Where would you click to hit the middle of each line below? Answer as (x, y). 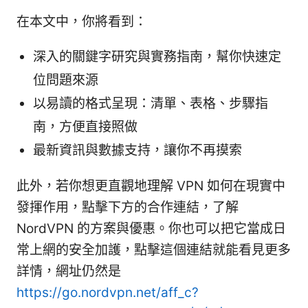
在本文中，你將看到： (82, 22)
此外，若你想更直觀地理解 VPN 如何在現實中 (151, 186)
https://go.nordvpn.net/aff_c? (108, 293)
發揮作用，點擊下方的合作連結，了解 (128, 208)
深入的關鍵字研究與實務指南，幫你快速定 (157, 57)
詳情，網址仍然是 (69, 272)
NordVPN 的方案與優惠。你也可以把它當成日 (151, 229)
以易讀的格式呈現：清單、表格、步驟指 (151, 104)
